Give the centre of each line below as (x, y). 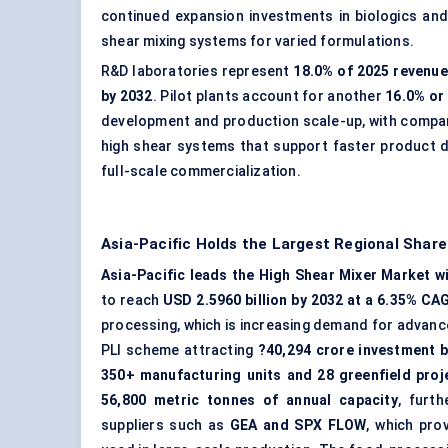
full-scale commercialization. (201, 171)
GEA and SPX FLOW (298, 425)
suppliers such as (165, 425)
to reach (132, 300)
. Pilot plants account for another (269, 96)
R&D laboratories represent (197, 71)
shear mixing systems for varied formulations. (258, 41)
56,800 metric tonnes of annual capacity (249, 400)
